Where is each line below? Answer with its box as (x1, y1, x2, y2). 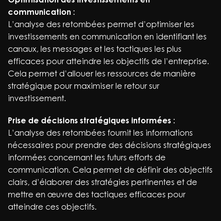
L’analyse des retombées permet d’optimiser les (8, 19, 194, 29)
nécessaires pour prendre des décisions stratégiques (8, 140, 211, 150)
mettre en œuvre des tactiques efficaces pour (8, 189, 185, 199)
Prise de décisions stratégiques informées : (8, 115, 175, 125)
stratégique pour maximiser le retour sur (8, 81, 159, 91)
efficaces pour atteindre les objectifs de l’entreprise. (8, 56, 209, 66)
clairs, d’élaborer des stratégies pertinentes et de (8, 177, 197, 187)
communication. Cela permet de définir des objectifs (8, 165, 213, 175)
